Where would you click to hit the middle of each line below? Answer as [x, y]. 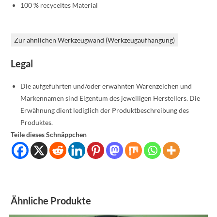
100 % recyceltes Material [59, 5]
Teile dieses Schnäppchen [49, 134]
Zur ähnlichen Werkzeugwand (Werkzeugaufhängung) [95, 40]
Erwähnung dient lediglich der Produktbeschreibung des [105, 110]
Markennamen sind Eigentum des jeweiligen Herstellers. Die [110, 98]
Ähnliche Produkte [51, 201]
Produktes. [37, 122]
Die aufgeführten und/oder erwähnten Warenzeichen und [106, 86]
